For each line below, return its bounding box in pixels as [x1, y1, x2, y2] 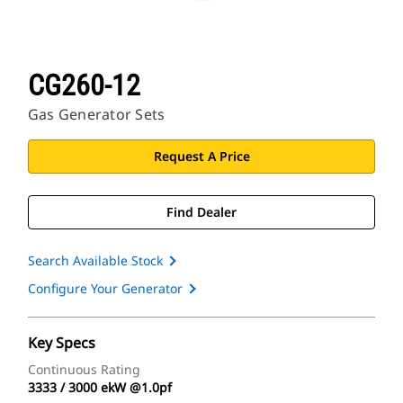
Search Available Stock [28, 252, 163, 270]
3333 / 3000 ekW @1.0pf [28, 379, 172, 397]
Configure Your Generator [28, 280, 183, 298]
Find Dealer [166, 203, 237, 221]
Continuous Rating [28, 361, 140, 379]
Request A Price [153, 148, 250, 166]
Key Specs [28, 333, 95, 354]
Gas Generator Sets [28, 104, 166, 125]
